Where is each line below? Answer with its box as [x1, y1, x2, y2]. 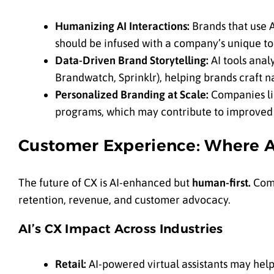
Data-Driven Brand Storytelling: [55, 54, 209, 67]
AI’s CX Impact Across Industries [18, 221, 223, 237]
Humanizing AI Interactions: [55, 20, 190, 33]
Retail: [55, 257, 86, 270]
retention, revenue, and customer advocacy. [18, 193, 231, 206]
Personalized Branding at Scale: [55, 88, 209, 102]
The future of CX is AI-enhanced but [18, 176, 192, 189]
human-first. [192, 176, 251, 189]
